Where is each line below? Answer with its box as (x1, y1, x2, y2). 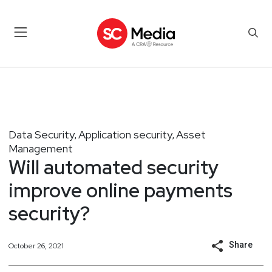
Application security (78, 127, 172, 141)
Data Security (8, 127, 75, 141)
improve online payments (8, 177, 233, 203)
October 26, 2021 (8, 240, 64, 251)
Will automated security (8, 154, 219, 180)
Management (8, 141, 73, 155)
